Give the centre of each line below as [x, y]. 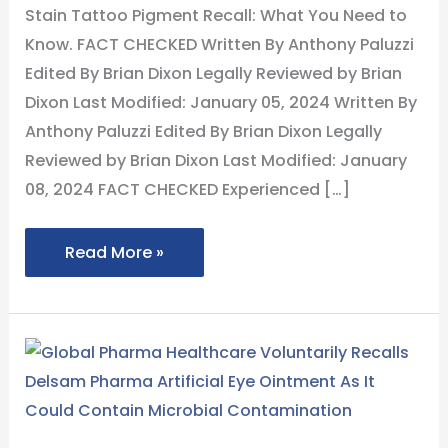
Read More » [114, 252]
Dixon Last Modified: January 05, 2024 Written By [220, 102]
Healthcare [108, 410]
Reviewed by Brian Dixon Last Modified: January [215, 160]
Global [90, 352]
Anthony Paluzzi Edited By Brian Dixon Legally [203, 131]
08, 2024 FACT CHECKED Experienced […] [187, 189]
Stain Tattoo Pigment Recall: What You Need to [215, 15]
